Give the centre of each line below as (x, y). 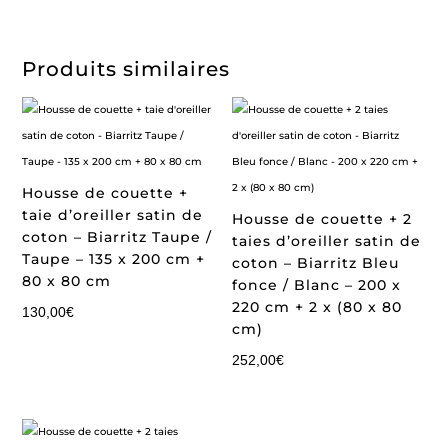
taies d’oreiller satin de (327, 241)
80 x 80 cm (67, 281)
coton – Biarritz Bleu (316, 263)
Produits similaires (126, 69)
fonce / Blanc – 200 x (317, 285)
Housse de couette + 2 (322, 219)
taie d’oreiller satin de (113, 215)
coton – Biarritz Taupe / (117, 237)
